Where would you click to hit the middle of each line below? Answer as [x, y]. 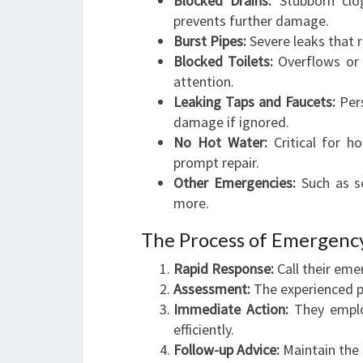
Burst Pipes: [210, 41]
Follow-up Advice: [226, 350]
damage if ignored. [231, 122]
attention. [204, 81]
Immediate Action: [231, 309]
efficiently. [204, 329]
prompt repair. [216, 162]
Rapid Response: [224, 269]
